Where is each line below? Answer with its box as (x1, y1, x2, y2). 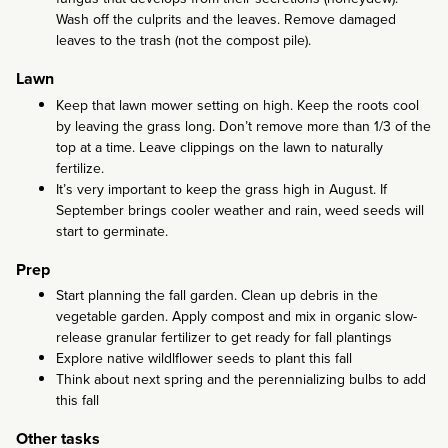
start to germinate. (56, 220, 168, 242)
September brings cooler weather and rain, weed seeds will (56, 199, 424, 221)
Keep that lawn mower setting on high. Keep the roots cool (56, 94, 419, 116)
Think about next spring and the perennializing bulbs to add (56, 368, 426, 390)
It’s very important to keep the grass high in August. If (56, 178, 387, 200)
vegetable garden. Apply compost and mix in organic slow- (56, 305, 417, 327)
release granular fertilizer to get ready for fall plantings (56, 326, 392, 348)
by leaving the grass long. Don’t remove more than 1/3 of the (56, 115, 431, 137)
